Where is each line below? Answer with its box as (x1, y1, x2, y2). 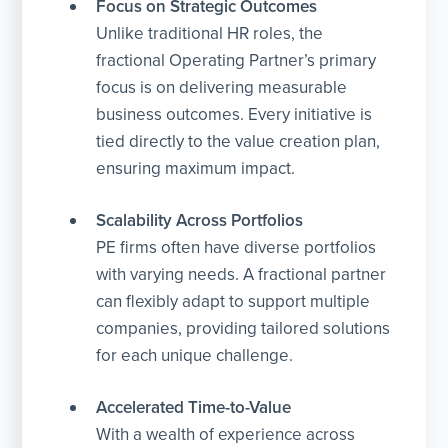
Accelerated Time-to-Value (96, 396, 292, 418)
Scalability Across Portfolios (96, 209, 304, 231)
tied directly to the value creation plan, (96, 130, 381, 152)
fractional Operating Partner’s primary (96, 49, 377, 71)
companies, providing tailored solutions (96, 317, 391, 339)
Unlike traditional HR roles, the (96, 22, 324, 44)
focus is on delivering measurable (96, 76, 348, 98)
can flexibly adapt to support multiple (96, 290, 371, 312)
